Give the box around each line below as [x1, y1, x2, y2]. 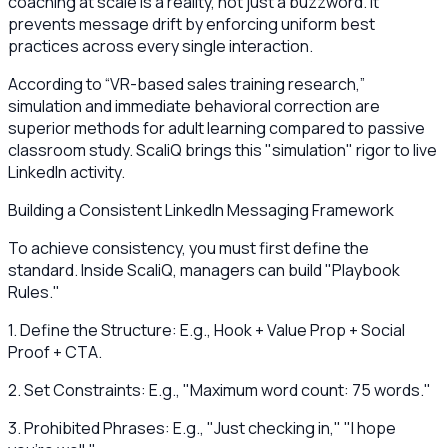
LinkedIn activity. [8, 160, 125, 183]
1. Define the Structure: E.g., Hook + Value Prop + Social [8, 318, 405, 341]
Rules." [8, 280, 60, 303]
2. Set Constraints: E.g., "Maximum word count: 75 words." [8, 378, 431, 401]
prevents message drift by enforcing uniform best [8, 12, 375, 35]
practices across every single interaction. [8, 34, 313, 57]
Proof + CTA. [8, 340, 102, 363]
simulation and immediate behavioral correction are [8, 94, 380, 117]
